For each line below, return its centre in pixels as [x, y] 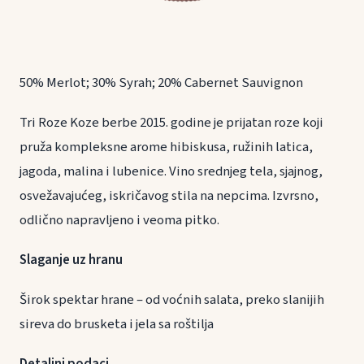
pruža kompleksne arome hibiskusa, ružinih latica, [166, 147]
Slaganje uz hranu [71, 260]
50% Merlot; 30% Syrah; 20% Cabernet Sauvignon [161, 82]
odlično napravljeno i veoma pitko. [119, 220]
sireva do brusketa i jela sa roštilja [117, 325]
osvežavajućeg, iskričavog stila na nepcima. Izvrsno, [169, 195]
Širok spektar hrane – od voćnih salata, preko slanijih [172, 300]
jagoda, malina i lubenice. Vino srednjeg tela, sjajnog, [171, 171]
